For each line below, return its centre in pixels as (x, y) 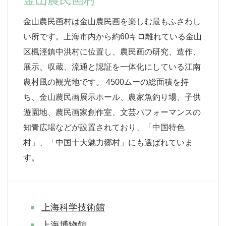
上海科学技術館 (73, 207)
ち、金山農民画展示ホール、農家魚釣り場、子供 (112, 97)
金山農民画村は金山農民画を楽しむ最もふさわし (112, 21)
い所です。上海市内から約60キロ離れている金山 (112, 36)
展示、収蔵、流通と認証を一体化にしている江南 (112, 67)
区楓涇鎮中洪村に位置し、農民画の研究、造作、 (112, 51)
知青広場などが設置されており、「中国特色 (104, 127)
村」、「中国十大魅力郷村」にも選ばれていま (108, 142)
